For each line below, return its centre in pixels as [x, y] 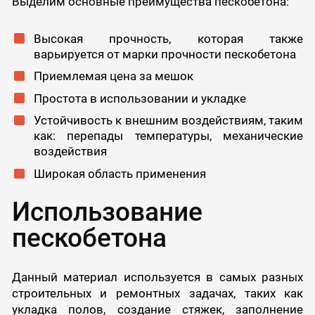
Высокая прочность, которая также [168, 38]
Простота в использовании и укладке [140, 98]
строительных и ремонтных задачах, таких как [157, 294]
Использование [107, 211]
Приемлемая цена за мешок [113, 76]
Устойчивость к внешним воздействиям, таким [168, 121]
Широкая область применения [120, 173]
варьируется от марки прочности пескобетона [165, 54]
